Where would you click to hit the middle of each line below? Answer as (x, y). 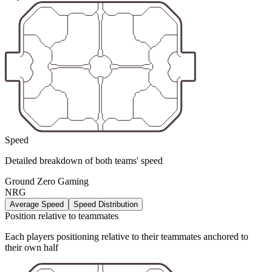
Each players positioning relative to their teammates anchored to (127, 237)
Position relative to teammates (62, 216)
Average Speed (37, 205)
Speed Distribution (106, 205)
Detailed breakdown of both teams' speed (84, 161)
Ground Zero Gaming (47, 182)
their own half (32, 248)
